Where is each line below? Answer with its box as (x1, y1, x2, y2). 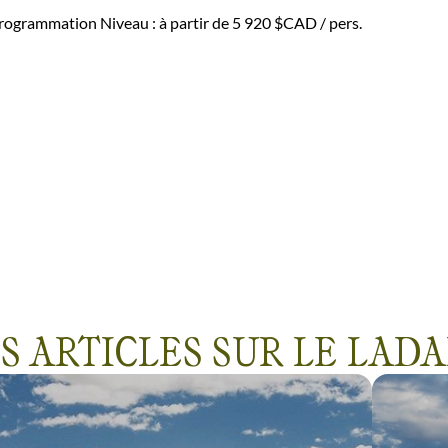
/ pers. (317, 13, 362, 33)
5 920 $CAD (232, 13, 317, 33)
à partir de (159, 13, 232, 33)
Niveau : (100, 13, 159, 33)
